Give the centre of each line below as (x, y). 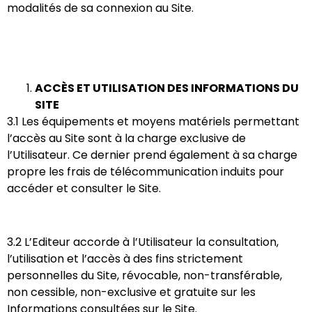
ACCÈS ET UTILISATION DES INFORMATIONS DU (167, 88)
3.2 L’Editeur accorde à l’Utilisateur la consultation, (143, 242)
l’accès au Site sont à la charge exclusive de (126, 139)
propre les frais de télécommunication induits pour (146, 172)
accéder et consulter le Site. (84, 189)
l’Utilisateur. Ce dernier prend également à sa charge (152, 155)
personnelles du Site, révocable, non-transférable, (145, 276)
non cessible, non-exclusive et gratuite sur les (131, 292)
